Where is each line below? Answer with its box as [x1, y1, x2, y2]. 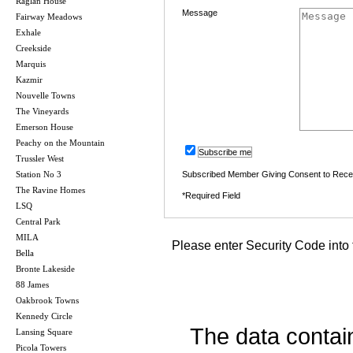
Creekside [16, 43, 51, 53]
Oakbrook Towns [16, 295, 79, 305]
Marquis [16, 58, 46, 69]
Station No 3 [16, 169, 61, 179]
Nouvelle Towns [16, 90, 75, 100]
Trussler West [16, 153, 64, 163]
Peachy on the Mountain [16, 137, 105, 147]
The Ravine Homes [16, 184, 85, 195]
